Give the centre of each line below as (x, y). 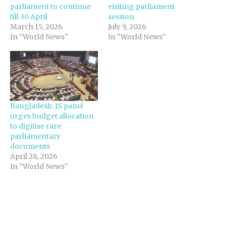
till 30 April (29, 17)
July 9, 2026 (127, 27)
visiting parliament (141, 7)
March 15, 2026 (36, 27)
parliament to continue (50, 7)
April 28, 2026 (34, 157)
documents (30, 147)
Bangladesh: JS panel (47, 106)
